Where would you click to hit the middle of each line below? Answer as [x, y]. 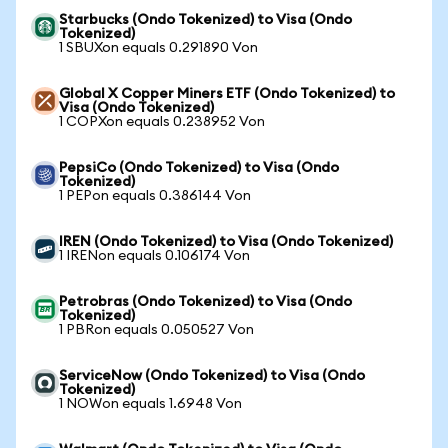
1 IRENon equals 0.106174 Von [154, 256]
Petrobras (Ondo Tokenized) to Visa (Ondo [205, 302]
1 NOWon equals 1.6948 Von [150, 404]
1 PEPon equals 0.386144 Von [155, 196]
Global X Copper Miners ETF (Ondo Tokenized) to [227, 94]
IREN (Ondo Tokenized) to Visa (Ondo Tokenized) [226, 242]
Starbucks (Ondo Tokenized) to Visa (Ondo [205, 20]
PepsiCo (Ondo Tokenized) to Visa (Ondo [199, 168]
